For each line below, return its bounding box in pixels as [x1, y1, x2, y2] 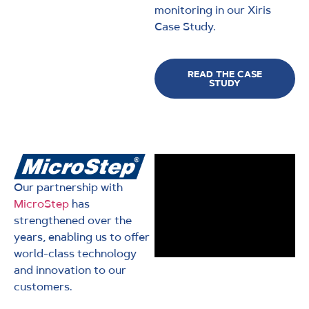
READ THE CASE [188, 68, 262, 81]
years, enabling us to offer [14, 230, 150, 245]
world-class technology [14, 246, 137, 261]
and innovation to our [14, 263, 126, 278]
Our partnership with [14, 180, 123, 195]
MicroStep [14, 197, 69, 212]
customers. [14, 279, 72, 295]
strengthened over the [14, 213, 132, 228]
